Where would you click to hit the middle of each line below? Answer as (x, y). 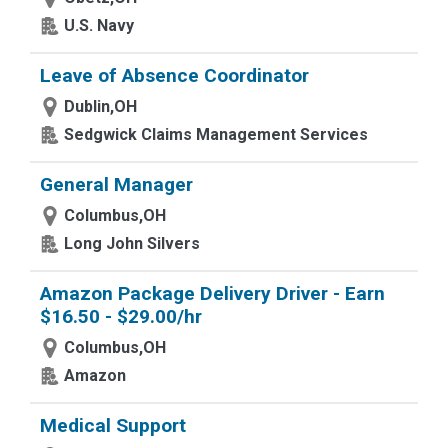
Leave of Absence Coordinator (174, 75)
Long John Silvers (132, 243)
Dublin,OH (100, 106)
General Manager (116, 184)
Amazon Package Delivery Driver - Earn (212, 293)
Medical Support (113, 425)
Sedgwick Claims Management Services (216, 134)
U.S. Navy (99, 25)
